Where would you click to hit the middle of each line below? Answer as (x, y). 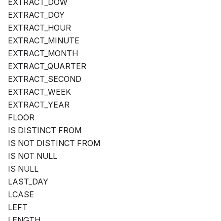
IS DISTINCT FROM (45, 130)
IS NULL (23, 169)
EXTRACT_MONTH (43, 54)
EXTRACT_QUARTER (47, 66)
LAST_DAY (28, 182)
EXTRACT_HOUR (39, 28)
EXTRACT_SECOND (45, 79)
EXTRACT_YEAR (39, 105)
